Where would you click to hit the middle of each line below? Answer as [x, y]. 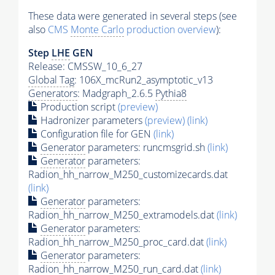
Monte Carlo [97, 30]
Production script [78, 107]
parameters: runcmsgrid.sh [146, 148]
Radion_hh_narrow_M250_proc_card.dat [117, 242]
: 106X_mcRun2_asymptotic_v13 [144, 80]
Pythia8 [171, 94]
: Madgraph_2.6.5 [116, 94]
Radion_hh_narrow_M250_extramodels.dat [122, 215]
